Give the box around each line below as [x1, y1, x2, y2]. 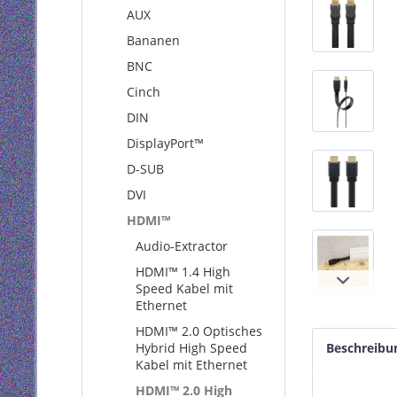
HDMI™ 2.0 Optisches [136, 323, 262, 339]
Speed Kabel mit [136, 280, 233, 297]
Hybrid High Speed [136, 339, 247, 356]
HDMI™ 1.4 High [136, 263, 230, 280]
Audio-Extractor [136, 237, 228, 254]
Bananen [127, 32, 180, 49]
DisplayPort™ [127, 135, 204, 152]
